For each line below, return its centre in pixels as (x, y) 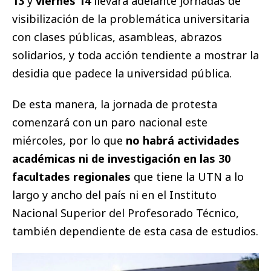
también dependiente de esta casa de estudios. (135, 231)
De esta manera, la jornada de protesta (115, 104)
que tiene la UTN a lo (187, 177)
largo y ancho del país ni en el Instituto (114, 195)
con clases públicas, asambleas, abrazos (117, 37)
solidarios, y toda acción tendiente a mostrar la (135, 55)
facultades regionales (71, 177)
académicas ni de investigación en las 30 (121, 159)
